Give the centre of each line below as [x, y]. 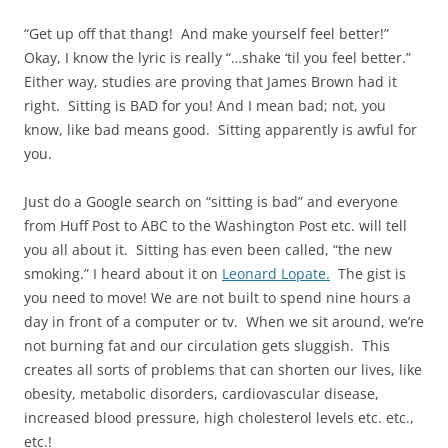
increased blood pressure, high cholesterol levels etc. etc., [219, 418]
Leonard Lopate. [276, 274]
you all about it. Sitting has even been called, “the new [208, 250]
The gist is [368, 274]
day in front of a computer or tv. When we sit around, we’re [224, 322]
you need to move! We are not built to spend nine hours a [217, 298]
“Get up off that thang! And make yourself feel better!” [208, 34]
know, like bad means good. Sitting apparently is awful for [220, 130]
